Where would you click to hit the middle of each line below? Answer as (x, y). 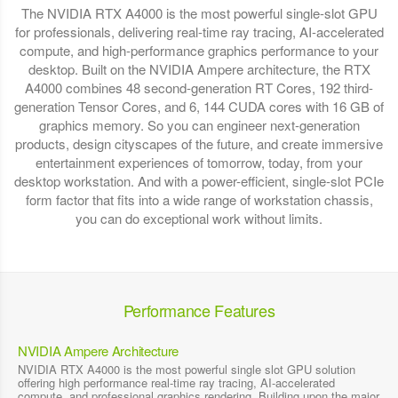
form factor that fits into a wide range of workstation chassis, (199, 199)
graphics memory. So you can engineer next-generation (199, 124)
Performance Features (199, 310)
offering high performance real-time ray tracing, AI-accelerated (176, 382)
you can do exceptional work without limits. (199, 218)
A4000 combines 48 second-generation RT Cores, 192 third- (199, 87)
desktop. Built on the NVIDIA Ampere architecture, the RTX (199, 68)
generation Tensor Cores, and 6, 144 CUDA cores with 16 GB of (199, 106)
